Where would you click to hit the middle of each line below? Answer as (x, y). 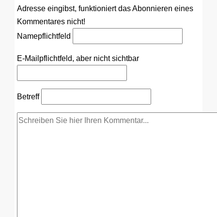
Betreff (28, 96)
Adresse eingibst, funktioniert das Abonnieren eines (105, 8)
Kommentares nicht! (51, 21)
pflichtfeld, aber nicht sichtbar (89, 58)
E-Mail (28, 58)
